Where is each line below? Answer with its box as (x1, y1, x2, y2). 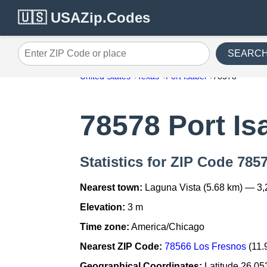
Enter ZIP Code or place (17, 52, 119, 63)
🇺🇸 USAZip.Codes (18, 10, 150, 26)
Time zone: (80, 222, 130, 232)
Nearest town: (80, 182, 143, 193)
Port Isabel (166, 72, 207, 81)
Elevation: (80, 202, 126, 213)
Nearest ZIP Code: (80, 241, 163, 252)
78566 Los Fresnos (164, 241, 247, 252)
